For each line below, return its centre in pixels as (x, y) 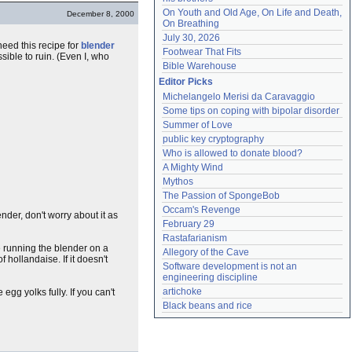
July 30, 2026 (191, 38)
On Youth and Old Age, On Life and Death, (252, 13)
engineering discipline (210, 277)
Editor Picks (186, 82)
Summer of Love (198, 125)
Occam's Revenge (202, 210)
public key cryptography (213, 139)
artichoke (182, 291)
